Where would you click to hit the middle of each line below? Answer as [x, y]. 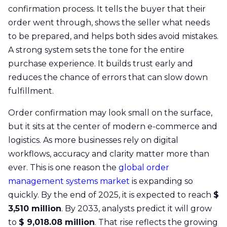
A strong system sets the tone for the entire [96, 50]
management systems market [69, 181]
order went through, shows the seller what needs [109, 22]
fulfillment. [31, 91]
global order [143, 167]
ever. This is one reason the [62, 167]
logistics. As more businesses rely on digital [93, 140]
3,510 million [35, 208]
